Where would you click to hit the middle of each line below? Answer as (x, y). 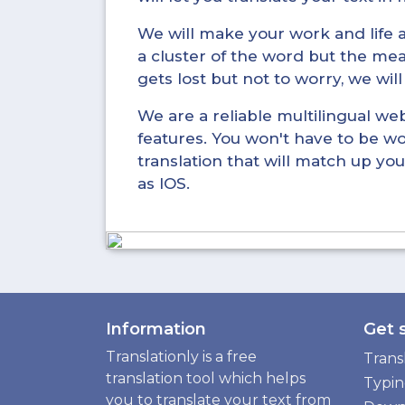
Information (156, 330)
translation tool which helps (206, 379)
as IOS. (164, 184)
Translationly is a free (181, 357)
